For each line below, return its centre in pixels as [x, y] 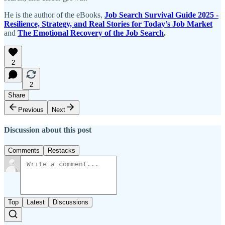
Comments [24, 151]
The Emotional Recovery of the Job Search [91, 33]
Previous [31, 109]
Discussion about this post [48, 130]
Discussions [71, 202]
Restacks [62, 151]
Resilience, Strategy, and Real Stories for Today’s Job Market [108, 24]
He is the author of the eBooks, [54, 15]
